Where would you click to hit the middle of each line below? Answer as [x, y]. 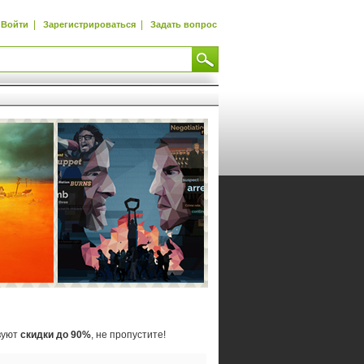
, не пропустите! [128, 335]
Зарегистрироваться [89, 24]
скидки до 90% [56, 335]
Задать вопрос [184, 24]
